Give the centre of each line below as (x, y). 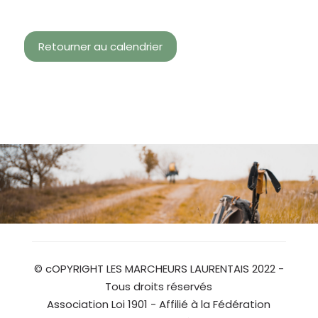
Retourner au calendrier (101, 46)
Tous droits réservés (159, 287)
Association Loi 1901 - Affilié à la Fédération (159, 305)
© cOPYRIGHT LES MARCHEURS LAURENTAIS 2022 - (159, 269)
